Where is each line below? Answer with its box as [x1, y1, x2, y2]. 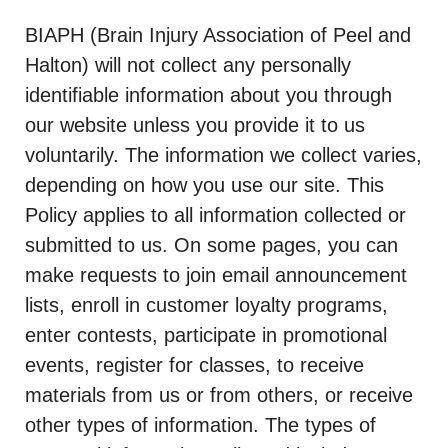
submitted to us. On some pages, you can [25, 234, 398, 256]
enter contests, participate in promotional [25, 324, 387, 346]
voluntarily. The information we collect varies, [25, 144, 422, 166]
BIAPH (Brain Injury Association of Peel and [25, 24, 411, 46]
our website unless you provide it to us [25, 114, 365, 136]
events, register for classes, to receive [25, 354, 364, 376]
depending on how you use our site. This [25, 174, 384, 196]
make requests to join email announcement [25, 264, 407, 286]
